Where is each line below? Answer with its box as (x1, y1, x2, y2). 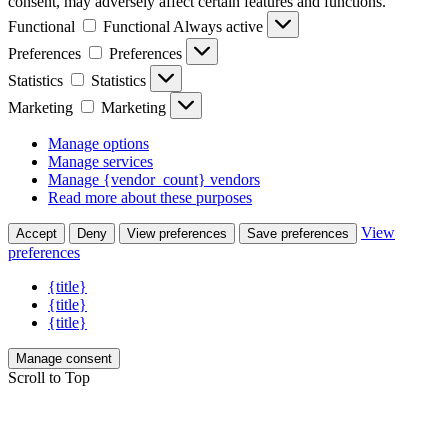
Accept (16, 225, 57, 241)
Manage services (48, 152, 153, 170)
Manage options (48, 134, 149, 152)
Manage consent (16, 350, 112, 366)
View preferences (127, 225, 227, 241)
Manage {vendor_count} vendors (48, 170, 260, 188)
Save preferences (247, 225, 349, 241)
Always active (173, 17, 267, 35)
